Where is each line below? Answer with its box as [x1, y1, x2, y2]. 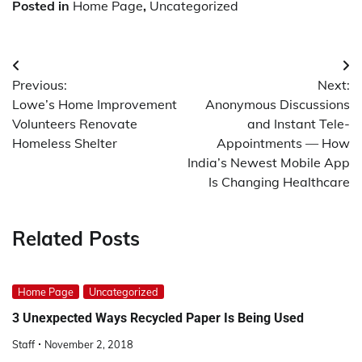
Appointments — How [217, 134, 350, 151]
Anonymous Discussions [205, 95, 350, 112]
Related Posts [12, 225, 140, 250]
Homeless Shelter [12, 134, 117, 151]
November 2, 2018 [44, 338, 133, 351]
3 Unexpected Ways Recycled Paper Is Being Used [12, 309, 304, 326]
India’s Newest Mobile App [187, 154, 350, 170]
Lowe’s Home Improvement [12, 95, 177, 112]
